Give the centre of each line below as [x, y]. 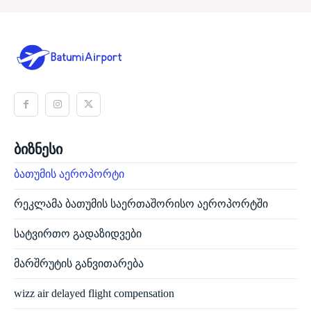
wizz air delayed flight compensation [94, 294]
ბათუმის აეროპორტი [69, 174]
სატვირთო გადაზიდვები [78, 234]
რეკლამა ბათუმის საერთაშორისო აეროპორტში [141, 204]
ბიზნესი [38, 150]
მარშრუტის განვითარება [79, 264]
